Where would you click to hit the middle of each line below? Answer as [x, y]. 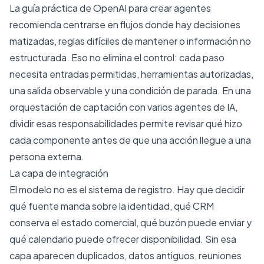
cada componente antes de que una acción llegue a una [130, 140]
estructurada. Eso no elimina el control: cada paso [117, 57]
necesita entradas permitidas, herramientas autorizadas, [131, 74]
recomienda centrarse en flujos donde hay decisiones [125, 24]
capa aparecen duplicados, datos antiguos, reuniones [126, 255]
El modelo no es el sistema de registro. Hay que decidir [127, 189]
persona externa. [47, 156]
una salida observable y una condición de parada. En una [130, 90]
